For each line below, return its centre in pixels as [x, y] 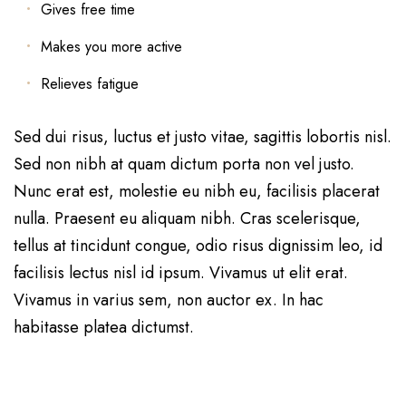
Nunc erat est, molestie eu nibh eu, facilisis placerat [197, 192]
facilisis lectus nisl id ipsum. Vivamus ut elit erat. [181, 273]
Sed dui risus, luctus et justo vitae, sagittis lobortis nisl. [203, 137]
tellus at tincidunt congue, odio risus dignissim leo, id [198, 246]
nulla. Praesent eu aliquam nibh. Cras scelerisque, [187, 219]
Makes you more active [111, 47]
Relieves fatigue [90, 84]
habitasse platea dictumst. [104, 328]
